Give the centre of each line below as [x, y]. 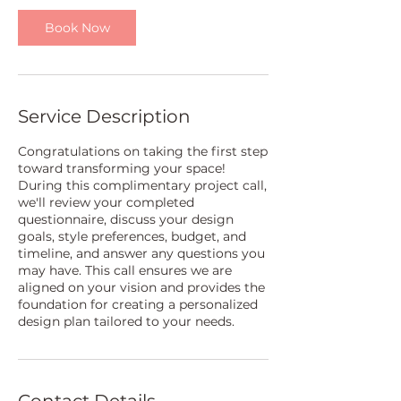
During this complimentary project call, [142, 186]
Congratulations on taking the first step [143, 152]
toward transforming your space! [122, 169]
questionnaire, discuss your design [126, 220]
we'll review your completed [106, 203]
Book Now [77, 28]
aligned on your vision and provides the [141, 288]
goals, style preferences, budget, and [132, 237]
